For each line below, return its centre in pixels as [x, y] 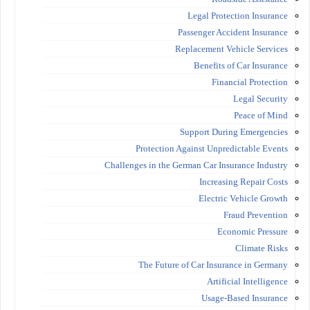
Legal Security [261, 98]
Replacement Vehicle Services [231, 48]
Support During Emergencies [234, 131]
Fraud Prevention [256, 215]
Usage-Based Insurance [245, 298]
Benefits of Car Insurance [241, 65]
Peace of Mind [261, 115]
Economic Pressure [253, 231]
